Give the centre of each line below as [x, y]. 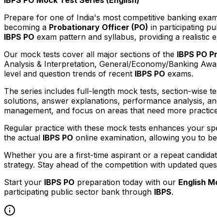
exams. [179, 73]
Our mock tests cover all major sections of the [90, 54]
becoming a [26, 27]
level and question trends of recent [69, 73]
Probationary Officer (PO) [99, 27]
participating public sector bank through [79, 192]
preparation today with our [126, 182]
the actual [23, 137]
